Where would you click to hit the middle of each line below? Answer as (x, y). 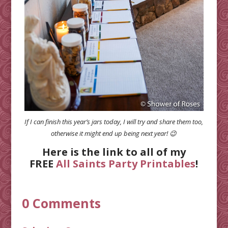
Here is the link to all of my (114, 152)
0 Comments (61, 203)
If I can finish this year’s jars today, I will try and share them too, (114, 121)
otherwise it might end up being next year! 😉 (114, 133)
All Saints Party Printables (126, 163)
